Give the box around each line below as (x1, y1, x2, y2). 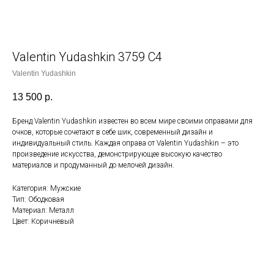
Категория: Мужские (12, 184, 81, 193)
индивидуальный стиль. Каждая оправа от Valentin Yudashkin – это (12, 139, 239, 148)
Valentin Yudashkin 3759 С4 (12, 50, 162, 64)
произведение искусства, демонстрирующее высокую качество (12, 150, 222, 159)
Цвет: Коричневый (12, 217, 74, 226)
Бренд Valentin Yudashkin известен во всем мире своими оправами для (12, 117, 253, 126)
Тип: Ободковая (12, 195, 64, 204)
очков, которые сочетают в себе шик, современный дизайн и (12, 128, 213, 137)
